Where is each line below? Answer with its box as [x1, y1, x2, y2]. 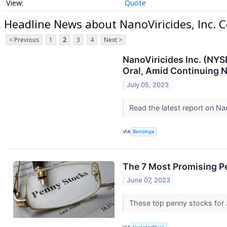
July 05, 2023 [127, 81, 169, 89]
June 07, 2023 [127, 176, 171, 184]
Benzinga [133, 129, 155, 135]
